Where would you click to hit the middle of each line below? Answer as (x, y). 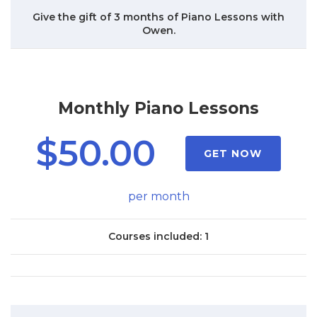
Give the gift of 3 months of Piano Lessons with (158, 17)
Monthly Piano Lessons (158, 108)
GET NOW (233, 154)
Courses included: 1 (158, 237)
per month (158, 197)
